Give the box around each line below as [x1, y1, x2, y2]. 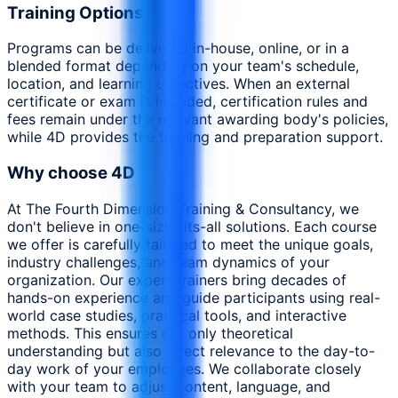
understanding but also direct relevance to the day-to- [7, 341, 375, 360]
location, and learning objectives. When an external [7, 75, 350, 93]
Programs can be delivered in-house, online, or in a [7, 39, 349, 58]
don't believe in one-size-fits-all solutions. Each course [7, 217, 377, 235]
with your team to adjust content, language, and [7, 377, 330, 395]
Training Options [7, 2, 144, 23]
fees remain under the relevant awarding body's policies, [7, 110, 388, 129]
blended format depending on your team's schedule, [7, 57, 359, 76]
